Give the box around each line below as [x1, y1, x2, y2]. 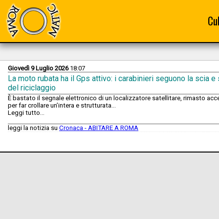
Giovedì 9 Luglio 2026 [8, 65, 68, 72]
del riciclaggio [8, 83, 56, 93]
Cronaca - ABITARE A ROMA [59, 124, 138, 132]
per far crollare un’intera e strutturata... [8, 102, 116, 109]
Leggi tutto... [8, 109, 44, 117]
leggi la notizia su [8, 124, 59, 132]
